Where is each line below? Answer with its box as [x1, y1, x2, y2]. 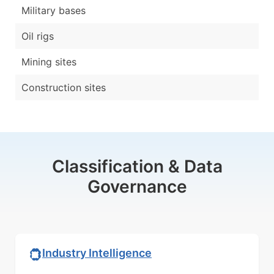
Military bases [21, 4, 86, 17]
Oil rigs [21, 29, 54, 42]
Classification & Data [51, 155, 223, 177]
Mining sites [21, 55, 76, 68]
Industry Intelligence [42, 246, 152, 260]
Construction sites [21, 81, 106, 94]
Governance [87, 176, 187, 197]
